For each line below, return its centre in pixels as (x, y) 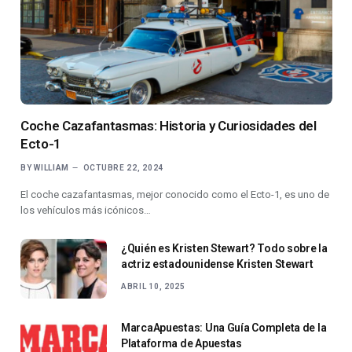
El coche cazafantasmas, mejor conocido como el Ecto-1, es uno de (175, 195)
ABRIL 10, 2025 (153, 287)
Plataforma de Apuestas (181, 344)
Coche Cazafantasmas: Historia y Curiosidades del (169, 126)
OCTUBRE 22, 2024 (123, 168)
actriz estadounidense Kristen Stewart (217, 264)
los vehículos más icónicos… (86, 211)
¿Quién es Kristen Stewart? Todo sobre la (224, 249)
